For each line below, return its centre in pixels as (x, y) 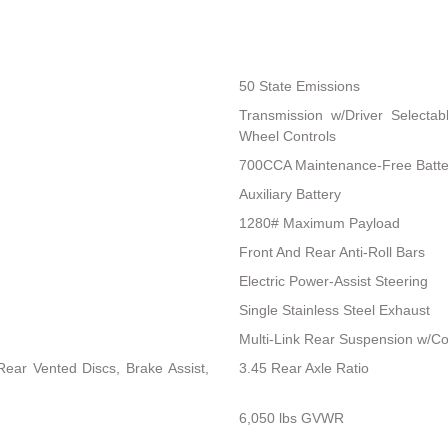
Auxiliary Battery (289, 194)
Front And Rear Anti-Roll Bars (331, 252)
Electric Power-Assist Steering (333, 281)
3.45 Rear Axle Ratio (303, 368)
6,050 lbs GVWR (291, 418)
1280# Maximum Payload (319, 223)
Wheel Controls (287, 136)
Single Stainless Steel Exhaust (334, 310)
